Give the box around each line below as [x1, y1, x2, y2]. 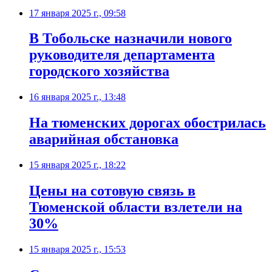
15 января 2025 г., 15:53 [29, 243, 126, 254]
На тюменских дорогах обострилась [29, 115, 266, 131]
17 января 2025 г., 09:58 [29, 7, 126, 18]
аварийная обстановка [29, 131, 178, 148]
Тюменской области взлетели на [29, 199, 242, 216]
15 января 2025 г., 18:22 [29, 160, 126, 171]
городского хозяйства [29, 63, 169, 80]
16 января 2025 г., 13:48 [29, 92, 126, 103]
